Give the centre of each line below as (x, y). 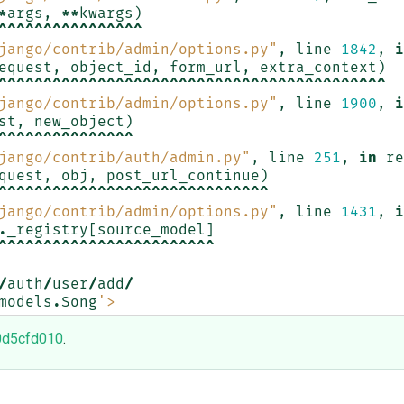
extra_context (318, 68)
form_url (206, 68)
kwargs (106, 14)
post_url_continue (183, 176)
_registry (48, 230)
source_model (151, 230)
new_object (79, 122)
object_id (111, 68)
